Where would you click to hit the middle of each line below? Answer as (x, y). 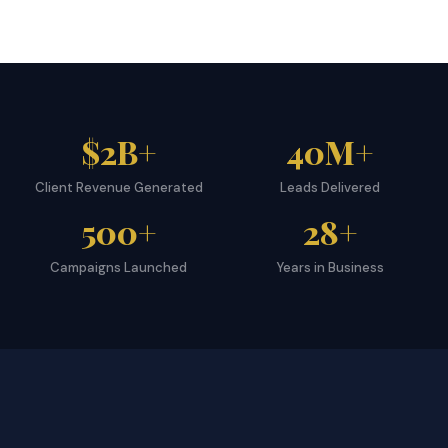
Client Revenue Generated (118, 187)
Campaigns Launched (118, 267)
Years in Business (329, 267)
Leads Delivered (329, 187)
